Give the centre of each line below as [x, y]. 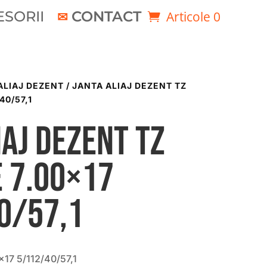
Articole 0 [193, 16]
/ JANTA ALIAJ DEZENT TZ [125, 86]
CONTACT [106, 16]
